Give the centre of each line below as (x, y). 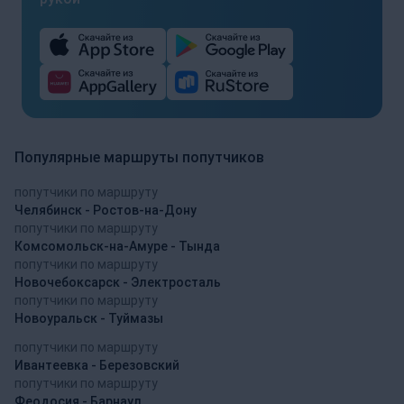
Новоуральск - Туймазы (89, 318)
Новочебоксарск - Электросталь (118, 282)
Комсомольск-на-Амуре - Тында (117, 246)
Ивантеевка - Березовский (97, 365)
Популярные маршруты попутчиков (139, 157)
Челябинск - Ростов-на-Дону (106, 210)
